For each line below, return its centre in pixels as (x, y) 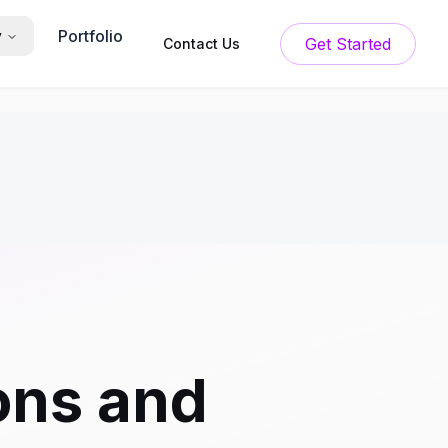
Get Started (363, 43)
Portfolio (90, 36)
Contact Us (201, 43)
